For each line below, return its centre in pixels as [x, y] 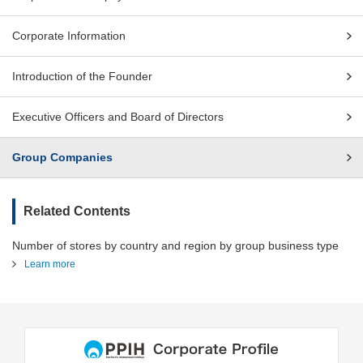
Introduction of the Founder [82, 76]
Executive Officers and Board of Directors [118, 117]
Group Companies [62, 157]
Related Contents [77, 211]
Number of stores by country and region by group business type [175, 246]
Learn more [50, 264]
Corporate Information [69, 36]
